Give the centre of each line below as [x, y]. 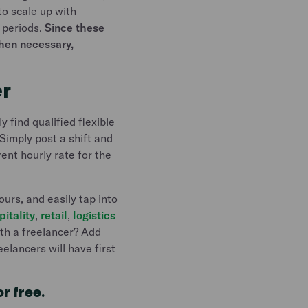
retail [54, 215]
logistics [95, 215]
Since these [75, 27]
